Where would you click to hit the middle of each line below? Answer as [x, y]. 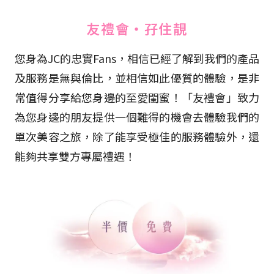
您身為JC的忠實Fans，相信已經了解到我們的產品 [137, 58]
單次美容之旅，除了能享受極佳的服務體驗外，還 [137, 136]
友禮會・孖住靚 [137, 28]
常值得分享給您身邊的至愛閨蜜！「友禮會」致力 [137, 97]
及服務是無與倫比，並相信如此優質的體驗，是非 [137, 77]
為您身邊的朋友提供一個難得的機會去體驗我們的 [137, 117]
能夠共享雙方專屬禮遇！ [75, 156]
